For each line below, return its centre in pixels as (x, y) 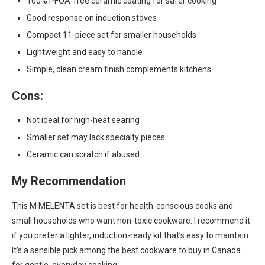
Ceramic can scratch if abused (83, 154)
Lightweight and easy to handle (85, 52)
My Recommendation (69, 181)
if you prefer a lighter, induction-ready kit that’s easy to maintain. (131, 235)
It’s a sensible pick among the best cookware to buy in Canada (126, 250)
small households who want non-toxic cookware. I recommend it (131, 221)
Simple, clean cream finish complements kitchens (119, 69)
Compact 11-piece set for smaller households (112, 35)
